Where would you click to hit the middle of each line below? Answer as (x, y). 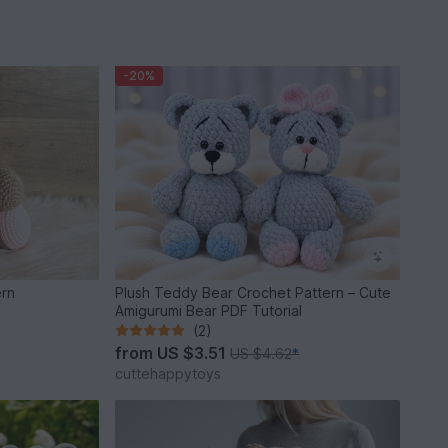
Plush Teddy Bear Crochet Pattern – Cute (253, 292)
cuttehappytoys (168, 373)
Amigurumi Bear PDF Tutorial (209, 310)
